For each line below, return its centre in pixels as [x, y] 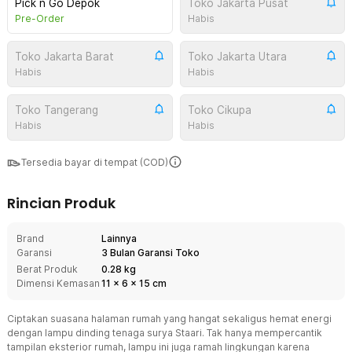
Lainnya [119, 238]
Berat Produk [47, 269]
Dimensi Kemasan [58, 283]
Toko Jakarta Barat [64, 57]
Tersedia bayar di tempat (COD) [95, 162]
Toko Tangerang [57, 110]
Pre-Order [40, 18]
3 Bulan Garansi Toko [150, 253]
